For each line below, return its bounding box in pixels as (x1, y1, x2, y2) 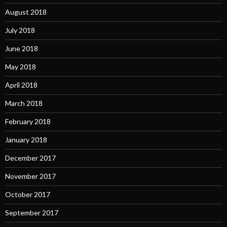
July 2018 (5, 26, 35, 35)
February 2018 (5, 117, 51, 126)
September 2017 (5, 208, 58, 217)
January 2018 (5, 135, 47, 144)
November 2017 (5, 172, 56, 181)
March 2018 (5, 99, 43, 108)
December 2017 (5, 154, 56, 163)
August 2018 (5, 8, 47, 17)
